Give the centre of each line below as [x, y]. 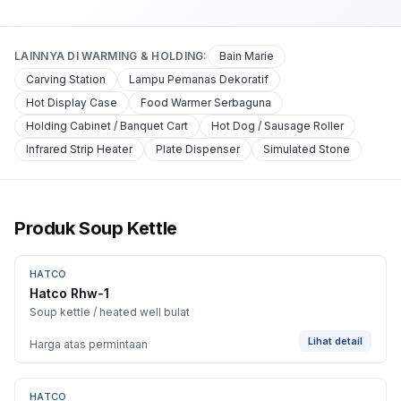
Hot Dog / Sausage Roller [277, 126]
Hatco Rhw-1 [69, 293]
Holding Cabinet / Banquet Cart [107, 126]
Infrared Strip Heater [79, 149]
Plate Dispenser [198, 149]
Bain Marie [246, 56]
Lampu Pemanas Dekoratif [199, 79]
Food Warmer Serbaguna [206, 102]
